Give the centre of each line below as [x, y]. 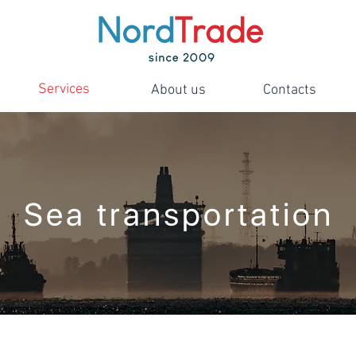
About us [178, 90]
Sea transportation [179, 213]
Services [64, 89]
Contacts [289, 90]
